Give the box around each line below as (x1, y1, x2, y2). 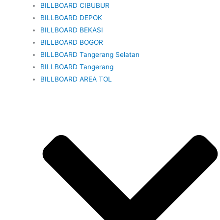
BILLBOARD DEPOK (40, 14, 103, 22)
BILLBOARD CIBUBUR (40, 1, 110, 10)
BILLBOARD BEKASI (40, 26, 104, 34)
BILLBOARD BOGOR (40, 38, 104, 47)
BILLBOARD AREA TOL (40, 75, 112, 83)
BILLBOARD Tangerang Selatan (40, 51, 140, 59)
